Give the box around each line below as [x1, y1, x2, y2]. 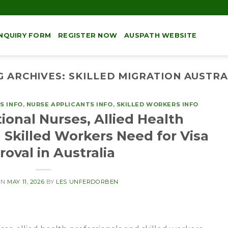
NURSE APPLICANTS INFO [26, 101, 113, 108]
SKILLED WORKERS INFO [116, 101, 198, 108]
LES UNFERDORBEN [56, 178, 119, 185]
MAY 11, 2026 [7, 178, 45, 185]
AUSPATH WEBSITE [124, 31, 197, 39]
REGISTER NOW [58, 31, 118, 39]
